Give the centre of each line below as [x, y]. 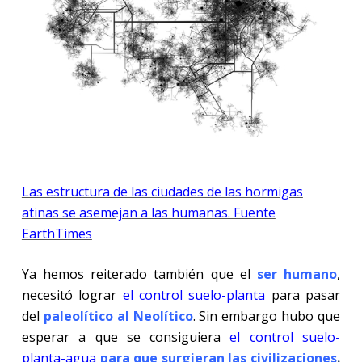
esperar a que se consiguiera [126, 337]
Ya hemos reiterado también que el [139, 274]
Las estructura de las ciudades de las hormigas [162, 191]
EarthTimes [57, 233]
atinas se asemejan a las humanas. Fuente [148, 212]
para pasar [303, 295]
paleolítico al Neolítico [118, 316]
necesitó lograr [72, 295]
